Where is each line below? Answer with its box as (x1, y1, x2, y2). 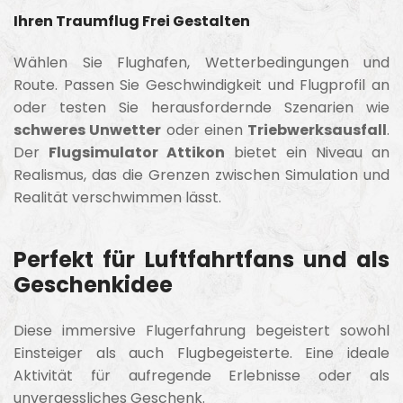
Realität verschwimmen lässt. (13, 186, 221, 208)
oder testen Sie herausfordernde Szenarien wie (13, 96, 390, 118)
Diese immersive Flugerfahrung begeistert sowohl (13, 320, 390, 342)
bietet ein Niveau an (225, 141, 390, 163)
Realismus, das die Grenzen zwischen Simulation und (13, 164, 390, 185)
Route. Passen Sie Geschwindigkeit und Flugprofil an (13, 74, 390, 95)
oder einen (161, 119, 247, 140)
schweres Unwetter (13, 119, 162, 140)
